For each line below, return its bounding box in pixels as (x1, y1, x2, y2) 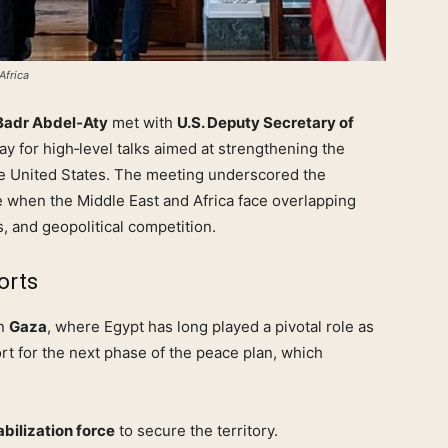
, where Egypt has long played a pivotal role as (47, 317, 374, 337)
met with (108, 113, 177, 133)
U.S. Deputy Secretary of (177, 113, 354, 133)
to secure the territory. (115, 421, 278, 441)
